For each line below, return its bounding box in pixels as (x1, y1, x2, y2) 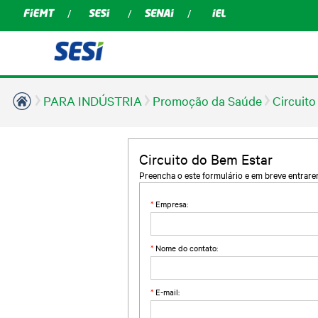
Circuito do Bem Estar (139, 150, 273, 168)
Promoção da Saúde (153, 92, 262, 109)
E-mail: (153, 286, 180, 298)
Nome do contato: (153, 242, 218, 254)
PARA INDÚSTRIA (43, 92, 142, 109)
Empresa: (153, 198, 188, 210)
